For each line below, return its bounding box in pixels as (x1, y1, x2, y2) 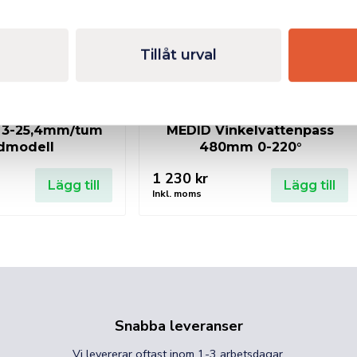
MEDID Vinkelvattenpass (167, 122, 334, 138)
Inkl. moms (152, 186, 202, 200)
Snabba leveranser (114, 316, 243, 335)
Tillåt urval (140, 45, 217, 64)
